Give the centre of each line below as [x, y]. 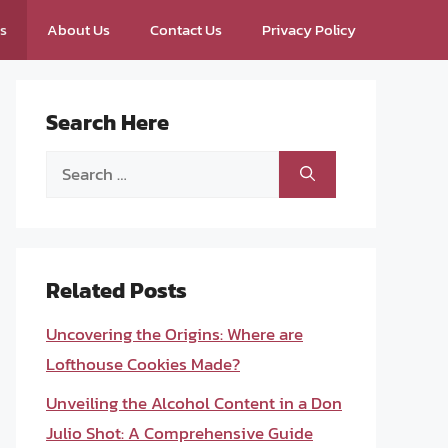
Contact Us [186, 29]
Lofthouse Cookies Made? [143, 364]
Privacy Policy [309, 29]
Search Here [107, 122]
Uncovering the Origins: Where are [174, 334]
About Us [78, 29]
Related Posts [116, 290]
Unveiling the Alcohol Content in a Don [194, 402]
